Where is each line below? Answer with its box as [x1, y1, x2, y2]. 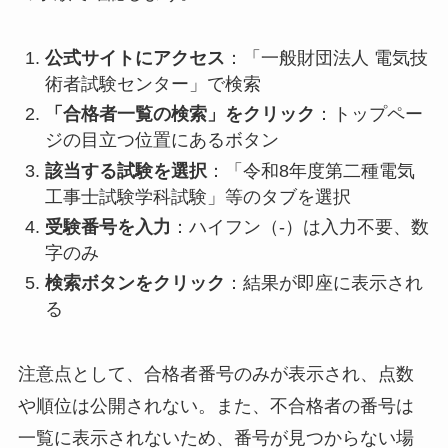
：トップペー [314, 104, 423, 125]
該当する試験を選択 [44, 160, 207, 181]
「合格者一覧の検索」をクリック [44, 104, 315, 125]
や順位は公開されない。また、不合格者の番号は [17, 396, 414, 417]
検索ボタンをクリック [44, 273, 225, 294]
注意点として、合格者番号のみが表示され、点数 [17, 364, 414, 385]
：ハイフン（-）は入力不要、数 [170, 216, 429, 237]
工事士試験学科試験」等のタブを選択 [44, 186, 351, 207]
